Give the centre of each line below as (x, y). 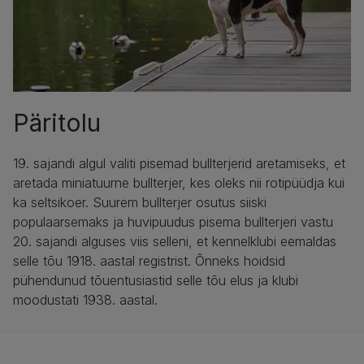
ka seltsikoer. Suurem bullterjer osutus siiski (140, 203)
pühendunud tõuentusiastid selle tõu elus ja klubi (156, 281)
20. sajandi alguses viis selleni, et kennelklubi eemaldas (175, 242)
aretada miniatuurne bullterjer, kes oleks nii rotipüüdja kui (179, 183)
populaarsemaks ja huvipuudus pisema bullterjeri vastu (173, 222)
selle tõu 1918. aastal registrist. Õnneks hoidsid (149, 261)
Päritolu (57, 123)
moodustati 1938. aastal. (85, 300)
